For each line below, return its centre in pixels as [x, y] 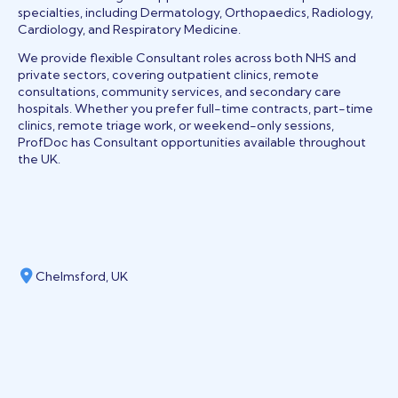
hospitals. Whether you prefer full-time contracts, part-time [195, 108]
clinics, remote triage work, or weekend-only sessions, [176, 125]
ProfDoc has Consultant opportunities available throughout [192, 142]
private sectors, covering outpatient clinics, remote [168, 74]
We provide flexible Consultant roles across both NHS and [187, 57]
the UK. [39, 159]
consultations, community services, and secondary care [179, 91]
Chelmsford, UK [82, 276]
